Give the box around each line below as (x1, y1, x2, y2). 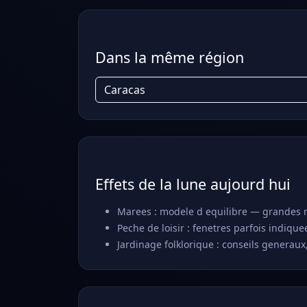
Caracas (104, 82, 145, 97)
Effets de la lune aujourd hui (95, 174, 291, 194)
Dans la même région (95, 47, 244, 67)
